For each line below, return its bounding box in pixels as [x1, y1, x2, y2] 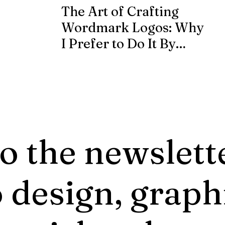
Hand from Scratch [61, 52, 178, 68]
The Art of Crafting [61, 4, 179, 20]
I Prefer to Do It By [61, 36, 175, 52]
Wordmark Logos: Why [61, 20, 203, 36]
